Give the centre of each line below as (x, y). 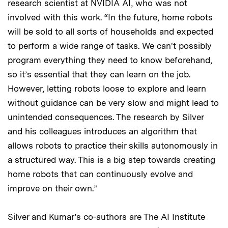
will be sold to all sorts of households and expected (110, 31)
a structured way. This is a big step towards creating (111, 160)
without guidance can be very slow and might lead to (113, 103)
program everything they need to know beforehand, (110, 60)
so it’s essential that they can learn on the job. (99, 74)
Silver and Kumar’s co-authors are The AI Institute (106, 217)
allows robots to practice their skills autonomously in (113, 145)
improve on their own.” (52, 188)
